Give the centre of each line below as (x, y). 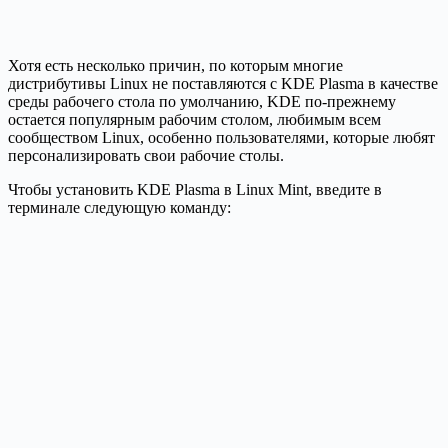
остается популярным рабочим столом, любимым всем (194, 119)
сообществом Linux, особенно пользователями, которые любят (221, 137)
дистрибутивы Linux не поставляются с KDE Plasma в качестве (223, 83)
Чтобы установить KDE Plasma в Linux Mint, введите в (195, 189)
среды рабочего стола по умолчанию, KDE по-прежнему (202, 101)
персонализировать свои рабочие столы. (146, 155)
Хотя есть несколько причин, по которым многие (175, 65)
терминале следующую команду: (119, 207)
